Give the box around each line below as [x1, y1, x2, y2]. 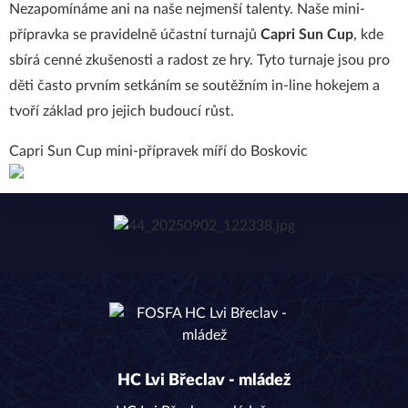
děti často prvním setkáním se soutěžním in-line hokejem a [9, 78, 380, 93]
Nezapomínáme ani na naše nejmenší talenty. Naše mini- [9, 2, 365, 16]
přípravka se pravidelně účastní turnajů [9, 27, 260, 42]
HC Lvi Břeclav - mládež [117, 372, 291, 389]
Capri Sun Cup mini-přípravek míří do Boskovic [9, 144, 308, 158]
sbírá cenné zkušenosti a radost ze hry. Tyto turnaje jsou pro [9, 53, 390, 67]
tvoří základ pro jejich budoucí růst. [9, 104, 234, 118]
